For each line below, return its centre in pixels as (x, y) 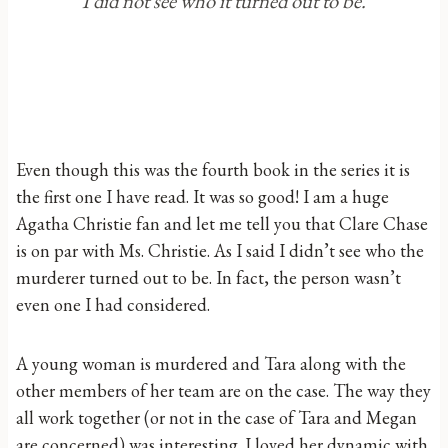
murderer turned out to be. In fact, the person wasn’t (208, 277)
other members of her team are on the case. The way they (223, 390)
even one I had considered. (113, 304)
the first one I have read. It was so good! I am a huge (202, 196)
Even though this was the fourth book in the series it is (213, 169)
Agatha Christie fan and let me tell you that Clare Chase (222, 223)
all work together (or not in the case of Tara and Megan (216, 417)
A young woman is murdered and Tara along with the (211, 363)
